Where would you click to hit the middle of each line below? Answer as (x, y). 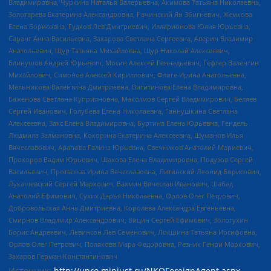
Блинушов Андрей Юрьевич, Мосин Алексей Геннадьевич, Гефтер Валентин (134, 62)
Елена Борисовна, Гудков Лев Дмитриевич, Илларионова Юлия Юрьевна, (129, 26)
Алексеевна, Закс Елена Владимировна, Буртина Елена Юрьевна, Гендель (128, 123)
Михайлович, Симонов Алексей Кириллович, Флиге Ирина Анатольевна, (127, 74)
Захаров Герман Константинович (63, 256)
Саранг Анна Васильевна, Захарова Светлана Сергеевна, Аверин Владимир (131, 38)
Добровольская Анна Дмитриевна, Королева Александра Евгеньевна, (122, 207)
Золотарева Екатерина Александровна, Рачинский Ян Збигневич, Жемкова (130, 14)
